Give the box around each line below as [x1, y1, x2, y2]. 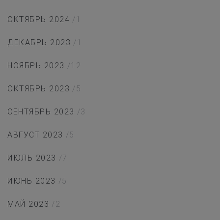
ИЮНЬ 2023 [7, 176, 56, 186]
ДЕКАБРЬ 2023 [7, 37, 71, 47]
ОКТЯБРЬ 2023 [7, 83, 70, 93]
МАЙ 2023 [7, 199, 49, 209]
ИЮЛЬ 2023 [7, 153, 56, 163]
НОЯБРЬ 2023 [7, 60, 65, 70]
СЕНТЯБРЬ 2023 [7, 107, 75, 116]
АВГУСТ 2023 [7, 130, 63, 139]
